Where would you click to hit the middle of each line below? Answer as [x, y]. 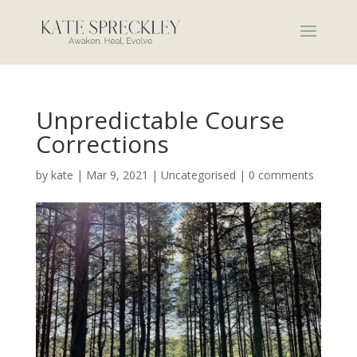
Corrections [102, 144]
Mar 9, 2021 [117, 175]
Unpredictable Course [160, 120]
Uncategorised [198, 175]
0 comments [281, 175]
